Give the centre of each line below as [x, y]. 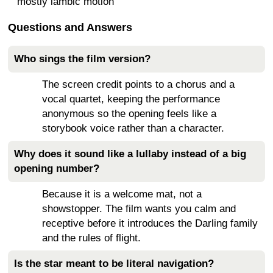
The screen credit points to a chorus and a [138, 84]
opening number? [57, 168]
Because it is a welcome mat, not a [122, 194]
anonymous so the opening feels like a [129, 113]
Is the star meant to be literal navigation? [114, 263]
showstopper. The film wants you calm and [139, 208]
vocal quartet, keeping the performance [131, 99]
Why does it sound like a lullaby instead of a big [130, 154]
